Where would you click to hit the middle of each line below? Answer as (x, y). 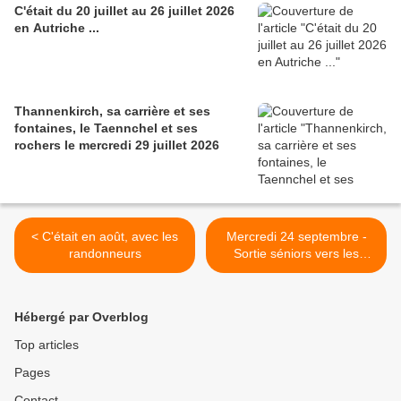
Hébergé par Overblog (81, 317)
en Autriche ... (57, 28)
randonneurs (105, 254)
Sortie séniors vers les (296, 254)
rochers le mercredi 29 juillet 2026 (117, 145)
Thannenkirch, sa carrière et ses (112, 111)
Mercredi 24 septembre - (296, 237)
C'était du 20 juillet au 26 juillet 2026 (124, 11)
